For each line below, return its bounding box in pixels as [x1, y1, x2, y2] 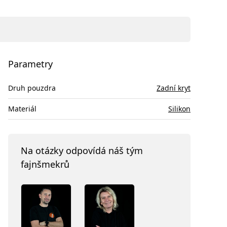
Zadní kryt [157, 83, 191, 93]
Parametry [8, 58, 53, 70]
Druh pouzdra [8, 83, 56, 93]
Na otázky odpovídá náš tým [21, 144, 143, 157]
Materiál [8, 103, 36, 113]
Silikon [168, 103, 191, 113]
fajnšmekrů [21, 158, 69, 170]
